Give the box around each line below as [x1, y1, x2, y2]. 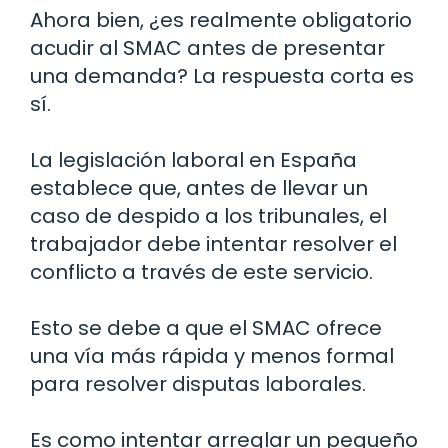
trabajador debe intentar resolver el [30, 230, 397, 259]
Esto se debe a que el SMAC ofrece [30, 314, 382, 343]
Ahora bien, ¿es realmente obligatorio [30, 6, 412, 35]
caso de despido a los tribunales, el [30, 202, 387, 231]
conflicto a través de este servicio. [30, 258, 373, 287]
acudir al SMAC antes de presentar [30, 34, 385, 63]
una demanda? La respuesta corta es [30, 62, 414, 91]
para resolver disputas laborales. [30, 370, 366, 399]
